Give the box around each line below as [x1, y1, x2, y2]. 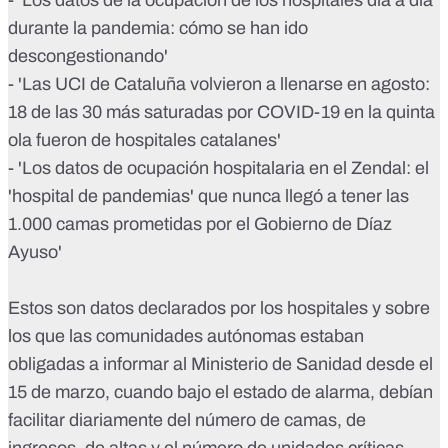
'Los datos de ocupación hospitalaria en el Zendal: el [18, 158, 429, 179]
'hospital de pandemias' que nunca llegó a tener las [8, 186, 409, 207]
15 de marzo [8, 382, 105, 403]
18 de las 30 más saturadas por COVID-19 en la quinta [8, 102, 435, 123]
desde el [362, 354, 433, 375]
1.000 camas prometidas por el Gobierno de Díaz [8, 214, 392, 235]
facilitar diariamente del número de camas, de [8, 410, 366, 431]
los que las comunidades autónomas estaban [8, 326, 364, 347]
